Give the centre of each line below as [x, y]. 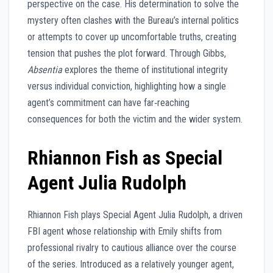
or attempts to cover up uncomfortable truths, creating [132, 37]
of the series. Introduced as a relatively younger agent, [131, 264]
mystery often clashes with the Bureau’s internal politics [133, 21]
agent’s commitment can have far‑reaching [108, 103]
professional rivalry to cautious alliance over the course [132, 248]
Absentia [45, 70]
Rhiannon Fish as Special [125, 158]
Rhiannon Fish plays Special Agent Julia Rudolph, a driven [135, 215]
